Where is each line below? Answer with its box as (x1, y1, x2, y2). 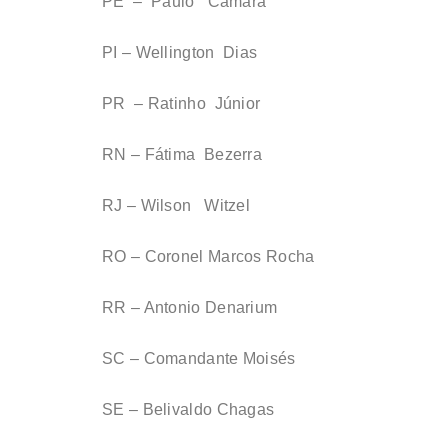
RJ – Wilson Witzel (102, 197, 250, 215)
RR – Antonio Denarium (102, 299, 278, 317)
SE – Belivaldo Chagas (102, 401, 275, 419)
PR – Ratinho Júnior (102, 95, 261, 113)
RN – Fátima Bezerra (102, 146, 262, 164)
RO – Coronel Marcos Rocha (102, 248, 315, 266)
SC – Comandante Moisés (102, 350, 296, 368)
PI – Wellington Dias (102, 44, 258, 62)
